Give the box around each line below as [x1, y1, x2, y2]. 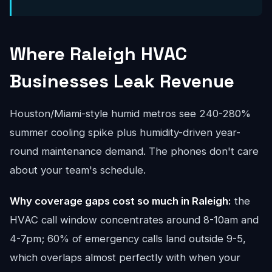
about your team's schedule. [10, 164, 146, 176]
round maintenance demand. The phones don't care [10, 145, 259, 157]
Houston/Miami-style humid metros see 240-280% [10, 107, 251, 120]
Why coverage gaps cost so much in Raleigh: [10, 195, 231, 207]
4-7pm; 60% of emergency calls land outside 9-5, [10, 233, 246, 245]
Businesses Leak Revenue [10, 69, 234, 93]
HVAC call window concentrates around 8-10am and [10, 214, 259, 226]
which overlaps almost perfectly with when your [10, 251, 240, 263]
